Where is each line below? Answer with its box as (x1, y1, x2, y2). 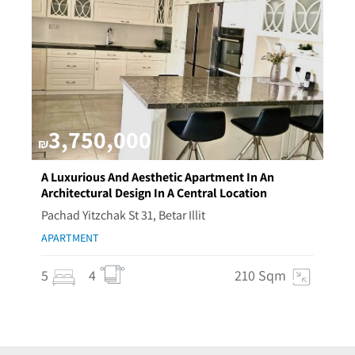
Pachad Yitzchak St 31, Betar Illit (41, 207, 205, 223)
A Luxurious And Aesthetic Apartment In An (41, 169, 274, 185)
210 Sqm (235, 266, 286, 284)
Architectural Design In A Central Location (41, 185, 267, 201)
